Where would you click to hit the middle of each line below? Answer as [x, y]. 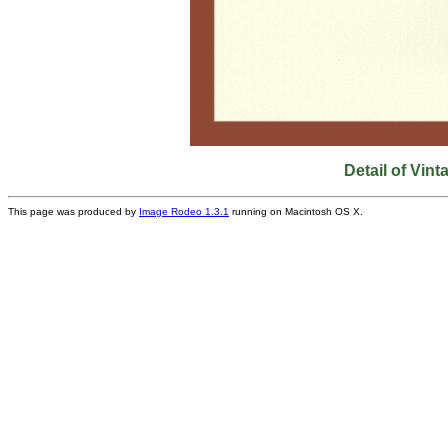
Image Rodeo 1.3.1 [184, 211]
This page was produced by [73, 211]
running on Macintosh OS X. [296, 211]
